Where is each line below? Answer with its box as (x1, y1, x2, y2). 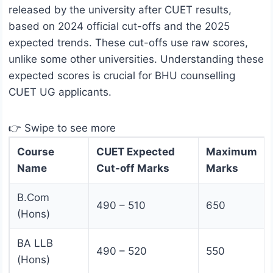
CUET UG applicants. (9, 86, 112, 99)
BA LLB (17, 237, 53, 250)
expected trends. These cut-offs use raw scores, (9, 37, 248, 49)
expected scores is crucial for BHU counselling (9, 69, 235, 82)
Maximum (206, 146, 257, 158)
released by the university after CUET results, (9, 4, 232, 16)
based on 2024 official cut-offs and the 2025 (9, 20, 230, 33)
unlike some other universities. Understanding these (9, 53, 264, 66)
